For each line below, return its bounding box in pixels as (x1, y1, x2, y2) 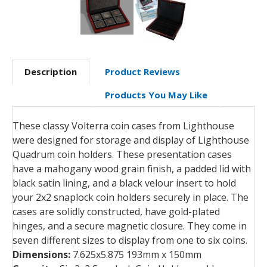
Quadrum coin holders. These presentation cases (13, 147, 232, 161)
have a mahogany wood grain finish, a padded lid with (13, 162, 251, 175)
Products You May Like (105, 88, 207, 101)
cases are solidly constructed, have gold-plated (13, 204, 220, 218)
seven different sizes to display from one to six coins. (13, 233, 247, 247)
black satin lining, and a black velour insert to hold (13, 176, 236, 190)
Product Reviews (105, 65, 180, 77)
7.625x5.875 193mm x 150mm (73, 247, 201, 261)
